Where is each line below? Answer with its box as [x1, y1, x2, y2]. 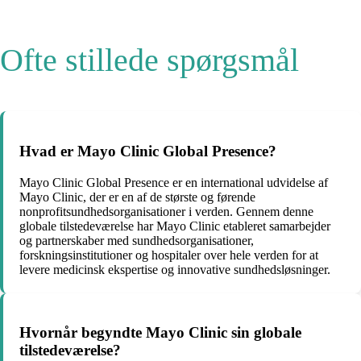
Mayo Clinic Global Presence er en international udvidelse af [19, 175, 328, 189]
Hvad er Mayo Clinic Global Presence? [19, 142, 276, 160]
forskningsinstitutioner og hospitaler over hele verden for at [19, 247, 318, 262]
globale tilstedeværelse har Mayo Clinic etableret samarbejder [19, 218, 330, 233]
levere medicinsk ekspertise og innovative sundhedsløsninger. [19, 262, 330, 276]
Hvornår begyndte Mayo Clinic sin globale [19, 324, 301, 342]
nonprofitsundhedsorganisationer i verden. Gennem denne [19, 204, 313, 218]
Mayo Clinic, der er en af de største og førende [19, 189, 255, 204]
